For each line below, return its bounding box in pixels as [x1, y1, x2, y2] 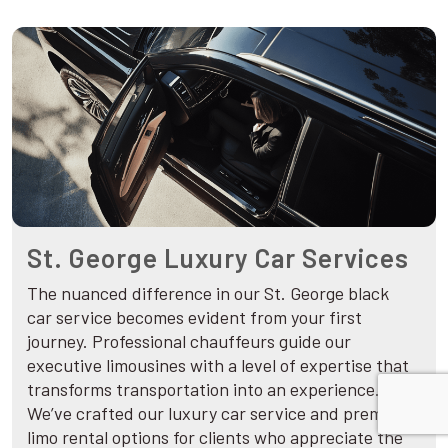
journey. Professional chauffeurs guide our [27, 329, 351, 352]
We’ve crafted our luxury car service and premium [27, 401, 411, 424]
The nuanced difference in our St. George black [27, 281, 389, 304]
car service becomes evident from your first [27, 305, 362, 328]
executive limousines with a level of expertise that [27, 353, 409, 376]
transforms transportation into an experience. [27, 377, 380, 400]
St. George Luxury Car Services [27, 241, 409, 273]
